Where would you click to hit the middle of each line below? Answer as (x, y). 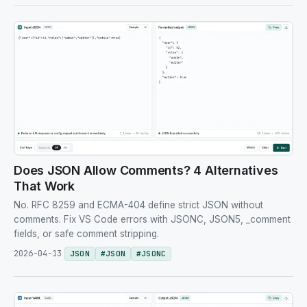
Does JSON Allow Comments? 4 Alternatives (146, 170)
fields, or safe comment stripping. (86, 233)
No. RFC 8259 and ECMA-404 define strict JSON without (138, 205)
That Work (45, 186)
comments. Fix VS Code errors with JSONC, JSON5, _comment (152, 219)
